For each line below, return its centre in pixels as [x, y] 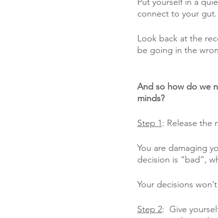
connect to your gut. [177, 14]
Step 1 [150, 123]
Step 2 [150, 209]
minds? [152, 98]
